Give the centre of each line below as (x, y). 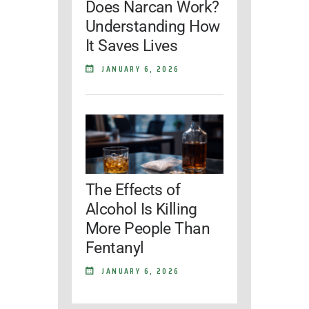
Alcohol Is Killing (141, 209)
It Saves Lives (132, 45)
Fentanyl (115, 247)
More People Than (148, 228)
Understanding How (153, 26)
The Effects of (133, 189)
